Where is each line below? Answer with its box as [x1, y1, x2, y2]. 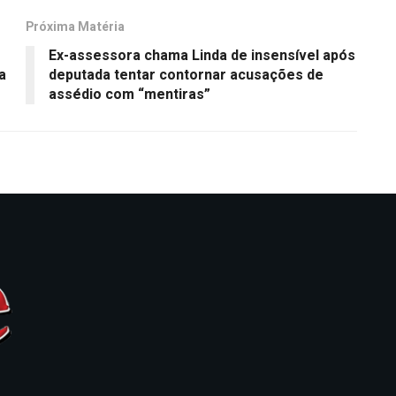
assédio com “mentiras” [49, 83, 210, 105]
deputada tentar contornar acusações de [49, 64, 324, 86]
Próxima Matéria [26, 17, 125, 36]
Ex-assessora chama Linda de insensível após [49, 44, 355, 66]
